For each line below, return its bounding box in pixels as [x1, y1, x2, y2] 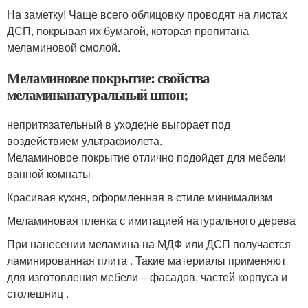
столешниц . [7, 285, 69, 301]
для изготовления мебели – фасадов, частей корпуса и [7, 269, 287, 285]
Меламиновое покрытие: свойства [7, 67, 210, 88]
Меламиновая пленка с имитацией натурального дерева [7, 212, 296, 228]
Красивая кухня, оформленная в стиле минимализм [7, 189, 272, 205]
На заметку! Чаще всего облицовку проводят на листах [7, 6, 287, 22]
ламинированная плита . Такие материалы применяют [7, 252, 286, 268]
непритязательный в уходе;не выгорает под [7, 116, 230, 132]
